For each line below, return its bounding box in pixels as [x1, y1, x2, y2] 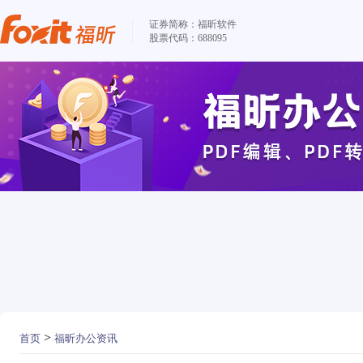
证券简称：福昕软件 [149, 18, 237, 30]
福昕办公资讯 [54, 331, 117, 344]
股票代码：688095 [149, 32, 227, 44]
